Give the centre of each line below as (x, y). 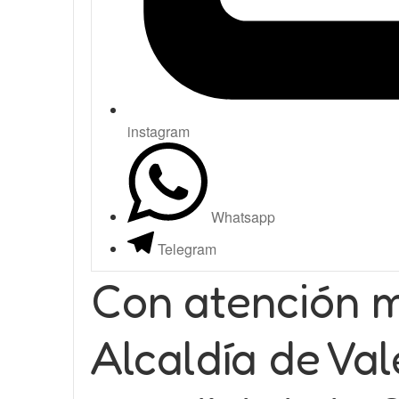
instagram (159, 131)
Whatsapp (243, 217)
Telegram (187, 249)
